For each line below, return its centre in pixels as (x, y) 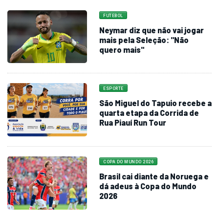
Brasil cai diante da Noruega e (154, 176)
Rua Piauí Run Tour (133, 123)
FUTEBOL (113, 15)
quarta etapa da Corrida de (149, 113)
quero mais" (122, 49)
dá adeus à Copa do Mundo (148, 186)
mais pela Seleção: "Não (144, 40)
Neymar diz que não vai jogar (152, 30)
